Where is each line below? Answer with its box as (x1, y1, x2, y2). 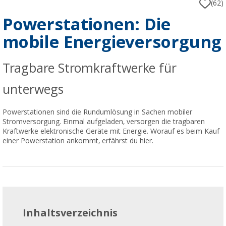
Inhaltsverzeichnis (23, 207, 118, 219)
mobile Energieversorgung (3, 32, 221, 52)
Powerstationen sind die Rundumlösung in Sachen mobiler (3, 108, 192, 117)
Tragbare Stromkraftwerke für (3, 61, 177, 76)
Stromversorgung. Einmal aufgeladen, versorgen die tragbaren (3, 118, 205, 126)
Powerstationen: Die (3, 15, 171, 35)
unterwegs (3, 82, 64, 97)
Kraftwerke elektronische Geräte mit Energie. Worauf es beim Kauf (3, 127, 219, 136)
